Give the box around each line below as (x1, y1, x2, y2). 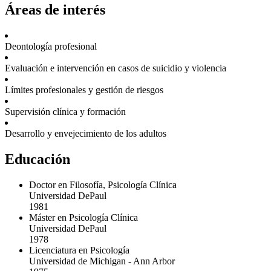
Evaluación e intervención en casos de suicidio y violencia (5, 63, 226, 74)
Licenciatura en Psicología (29, 244, 129, 255)
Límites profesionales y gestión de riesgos (5, 85, 163, 96)
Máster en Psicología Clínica (29, 212, 138, 223)
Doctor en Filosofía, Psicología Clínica (29, 179, 177, 190)
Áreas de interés (5, 2, 105, 18)
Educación (5, 151, 70, 167)
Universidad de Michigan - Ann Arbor (29, 255, 175, 266)
